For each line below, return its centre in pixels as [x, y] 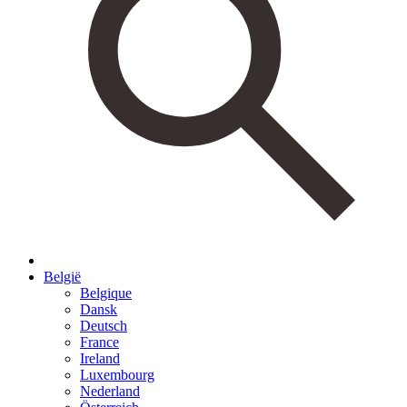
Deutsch [104, 325]
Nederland [110, 391]
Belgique [106, 293]
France [99, 342]
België [62, 276]
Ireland [100, 358]
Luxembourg [117, 374]
